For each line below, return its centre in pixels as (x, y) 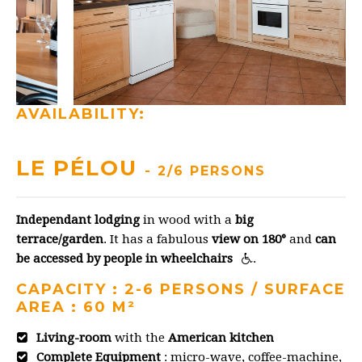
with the (140, 337)
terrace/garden (60, 239)
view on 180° (250, 239)
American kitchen (221, 337)
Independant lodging (78, 219)
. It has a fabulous (158, 239)
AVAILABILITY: (81, 114)
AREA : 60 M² (76, 307)
